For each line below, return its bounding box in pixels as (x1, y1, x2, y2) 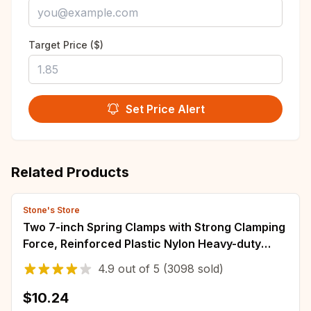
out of (115, 262, 153, 276)
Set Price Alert (126, 102, 205, 116)
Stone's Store (23, 205, 80, 215)
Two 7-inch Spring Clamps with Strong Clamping (23, 220, 285, 234)
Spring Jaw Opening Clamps (23, 253, 176, 267)
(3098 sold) (160, 262, 224, 276)
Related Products (11, 164, 129, 180)
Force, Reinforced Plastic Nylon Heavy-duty (23, 237, 261, 251)
